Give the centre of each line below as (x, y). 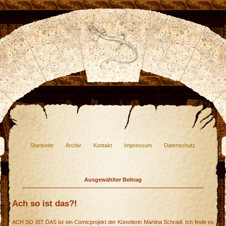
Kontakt (103, 145)
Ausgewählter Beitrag (113, 180)
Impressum (138, 145)
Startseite (42, 145)
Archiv (73, 145)
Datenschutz (180, 145)
